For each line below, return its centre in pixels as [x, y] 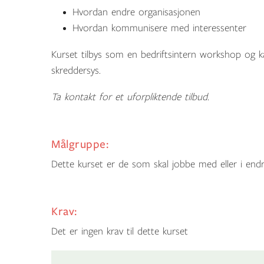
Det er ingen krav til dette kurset [120, 231]
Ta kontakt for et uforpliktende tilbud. [130, 97]
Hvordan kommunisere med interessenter [159, 28]
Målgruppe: [80, 144]
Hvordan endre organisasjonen [136, 12]
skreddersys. [76, 70]
